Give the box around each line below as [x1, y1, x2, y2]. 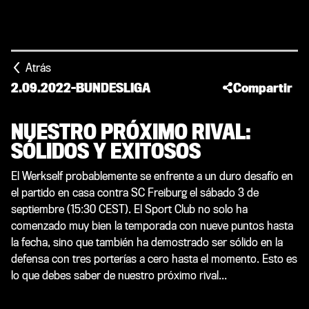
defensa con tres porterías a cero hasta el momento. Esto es [11, 252, 297, 266]
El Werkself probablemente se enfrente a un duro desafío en [11, 170, 293, 183]
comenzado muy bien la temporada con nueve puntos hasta [11, 219, 293, 232]
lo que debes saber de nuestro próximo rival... [11, 269, 227, 282]
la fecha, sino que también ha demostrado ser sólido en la [11, 236, 283, 249]
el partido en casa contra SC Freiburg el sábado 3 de [11, 186, 259, 199]
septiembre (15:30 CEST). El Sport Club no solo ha [11, 203, 248, 216]
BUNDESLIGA [76, 80, 150, 95]
